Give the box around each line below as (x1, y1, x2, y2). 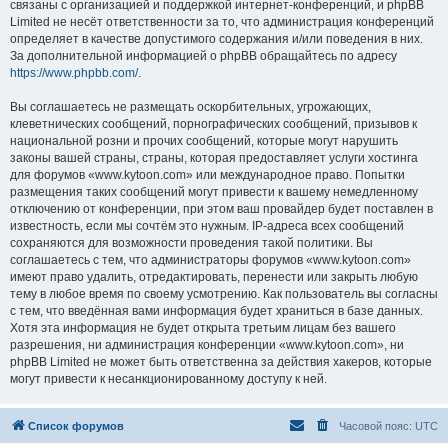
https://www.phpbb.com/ (10, 66, 138, 80)
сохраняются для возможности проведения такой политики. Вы (10, 236, 373, 250)
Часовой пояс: (339, 420, 415, 432)
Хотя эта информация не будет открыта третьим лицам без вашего (10, 321, 396, 335)
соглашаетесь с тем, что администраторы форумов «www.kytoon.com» (10, 253, 411, 267)
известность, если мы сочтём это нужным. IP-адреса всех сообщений (10, 219, 404, 233)
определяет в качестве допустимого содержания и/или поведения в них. (10, 32, 423, 46)
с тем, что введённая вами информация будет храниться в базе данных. (10, 304, 423, 318)
